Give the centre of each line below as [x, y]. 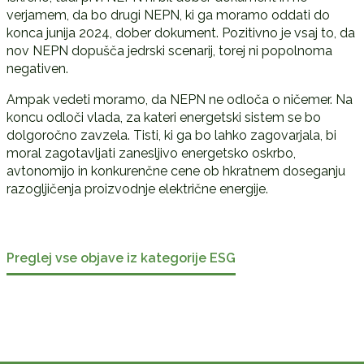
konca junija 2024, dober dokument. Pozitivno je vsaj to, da [180, 32]
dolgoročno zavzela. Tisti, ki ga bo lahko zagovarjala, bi [171, 135]
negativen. [37, 68]
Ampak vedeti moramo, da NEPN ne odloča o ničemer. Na [179, 99]
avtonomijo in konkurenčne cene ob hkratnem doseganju [175, 171]
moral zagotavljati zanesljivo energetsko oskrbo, [151, 153]
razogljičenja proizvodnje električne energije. [137, 188]
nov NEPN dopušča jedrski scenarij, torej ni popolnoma [169, 50]
